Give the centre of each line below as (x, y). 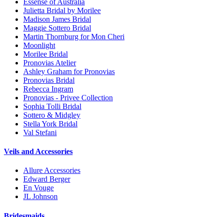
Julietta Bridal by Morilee (62, 10)
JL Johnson (40, 197)
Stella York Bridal (50, 124)
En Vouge (39, 188)
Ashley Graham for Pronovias (69, 71)
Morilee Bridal (46, 54)
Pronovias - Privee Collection (68, 97)
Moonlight (39, 45)
